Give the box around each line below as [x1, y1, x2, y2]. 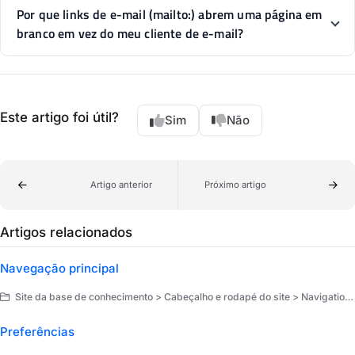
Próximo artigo [204, 179, 266, 191]
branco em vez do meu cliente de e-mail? [17, 23, 244, 43]
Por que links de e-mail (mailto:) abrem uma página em [17, 4, 323, 24]
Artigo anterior [90, 179, 152, 191]
